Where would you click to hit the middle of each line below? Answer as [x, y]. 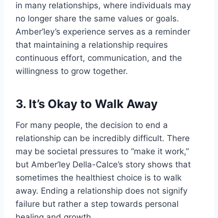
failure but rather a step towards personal [97, 204]
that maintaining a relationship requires [92, 45]
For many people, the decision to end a [92, 125]
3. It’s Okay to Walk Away [87, 104]
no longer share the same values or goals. [97, 19]
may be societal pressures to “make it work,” [102, 152]
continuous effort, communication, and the [99, 58]
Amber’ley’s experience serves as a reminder [103, 32]
